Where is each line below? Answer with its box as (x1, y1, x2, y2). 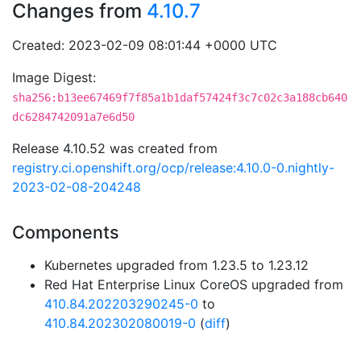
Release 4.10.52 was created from (12, 140, 218, 156)
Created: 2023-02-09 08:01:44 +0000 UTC (12, 37, 277, 53)
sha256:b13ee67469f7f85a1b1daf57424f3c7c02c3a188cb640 (12, 91, 347, 104)
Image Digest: (12, 69, 96, 85)
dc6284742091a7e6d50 (12, 110, 135, 123)
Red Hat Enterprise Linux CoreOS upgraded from (44, 276, 343, 293)
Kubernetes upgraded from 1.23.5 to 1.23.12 (44, 257, 309, 273)
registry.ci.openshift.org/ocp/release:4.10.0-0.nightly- (12, 160, 334, 176)
